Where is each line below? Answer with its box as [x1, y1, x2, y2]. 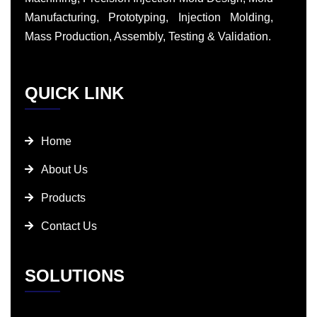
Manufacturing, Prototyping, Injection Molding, [25, 11, 273, 23]
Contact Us [40, 219, 97, 232]
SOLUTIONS [25, 265, 125, 285]
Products [40, 191, 86, 204]
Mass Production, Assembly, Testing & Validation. [25, 30, 271, 42]
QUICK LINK [25, 83, 124, 103]
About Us [40, 163, 88, 175]
